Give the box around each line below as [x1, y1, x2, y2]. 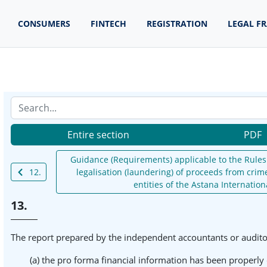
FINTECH [91, 18, 126, 29]
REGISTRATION [147, 18, 207, 29]
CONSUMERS [18, 18, 70, 29]
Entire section [67, 128, 130, 141]
